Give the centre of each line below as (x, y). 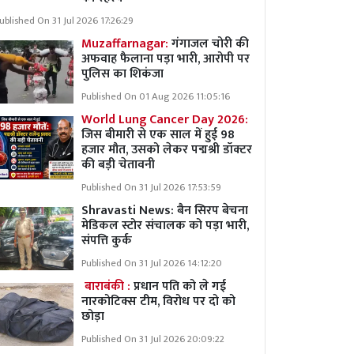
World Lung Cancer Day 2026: (165, 120)
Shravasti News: (129, 211)
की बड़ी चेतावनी (118, 165)
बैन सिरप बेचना (213, 211)
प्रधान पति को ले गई (178, 286)
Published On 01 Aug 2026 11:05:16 (156, 97)
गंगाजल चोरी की (209, 44)
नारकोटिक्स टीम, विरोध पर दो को (158, 301)
